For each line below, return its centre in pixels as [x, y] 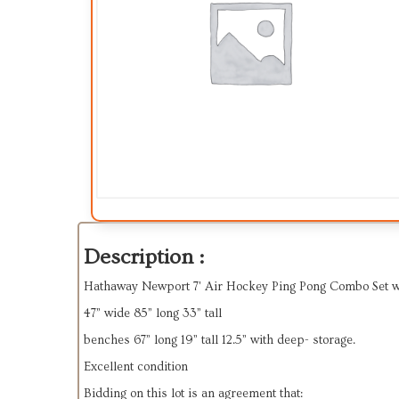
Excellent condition [136, 367]
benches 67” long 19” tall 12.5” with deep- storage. [220, 340]
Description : [144, 257]
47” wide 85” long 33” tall [154, 313]
